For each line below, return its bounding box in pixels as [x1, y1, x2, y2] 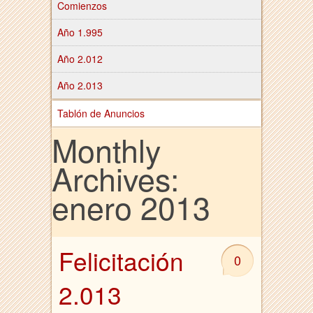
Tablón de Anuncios [57, 106, 145, 120]
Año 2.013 [57, 78, 103, 92]
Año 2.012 [57, 52, 103, 66]
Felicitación [59, 243, 184, 279]
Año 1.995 [57, 25, 103, 39]
